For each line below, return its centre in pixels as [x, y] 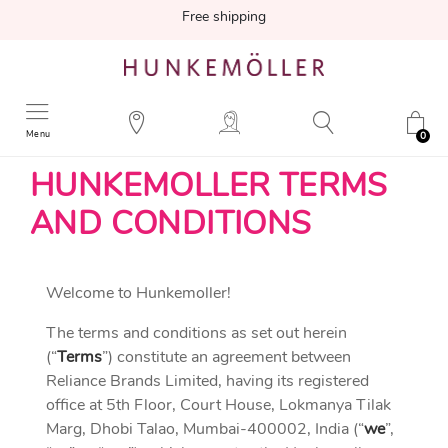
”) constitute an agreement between [226, 357]
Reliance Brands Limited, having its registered [207, 381]
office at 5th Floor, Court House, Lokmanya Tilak [218, 405]
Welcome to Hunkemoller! [138, 293]
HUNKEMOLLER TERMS [209, 185]
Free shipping [224, 16]
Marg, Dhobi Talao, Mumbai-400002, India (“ [205, 429]
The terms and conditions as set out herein [196, 333]
